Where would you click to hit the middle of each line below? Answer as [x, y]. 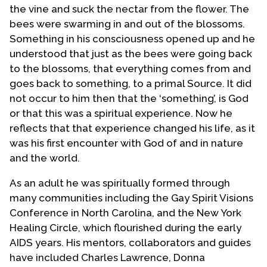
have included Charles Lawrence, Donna [107, 257]
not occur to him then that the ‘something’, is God [129, 98]
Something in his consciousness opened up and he [132, 38]
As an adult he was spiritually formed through [120, 183]
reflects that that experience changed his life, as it [132, 128]
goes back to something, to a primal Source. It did [131, 83]
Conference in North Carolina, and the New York [125, 212]
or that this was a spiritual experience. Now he [121, 113]
